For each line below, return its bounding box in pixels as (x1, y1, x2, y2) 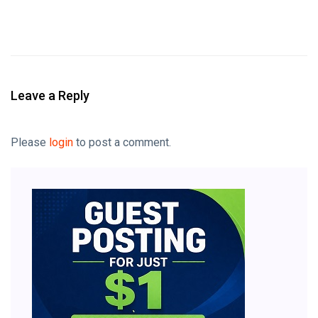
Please (11, 136, 49, 150)
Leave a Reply (11, 88, 89, 104)
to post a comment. (73, 136, 171, 150)
